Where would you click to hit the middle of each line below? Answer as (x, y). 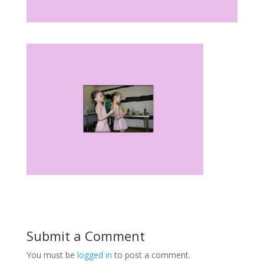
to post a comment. (151, 255)
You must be (52, 255)
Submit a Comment (85, 235)
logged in (94, 255)
